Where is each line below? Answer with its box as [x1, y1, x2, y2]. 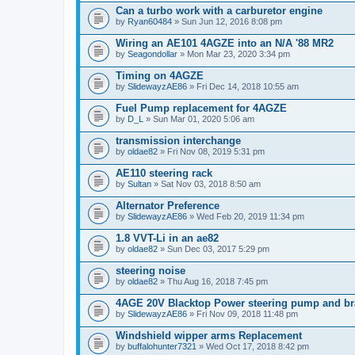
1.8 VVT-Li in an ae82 [116, 232, 219, 244]
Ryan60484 [128, 17, 172, 26]
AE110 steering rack [116, 167, 212, 179]
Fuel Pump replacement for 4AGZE [116, 102, 287, 114]
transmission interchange [116, 135, 241, 147]
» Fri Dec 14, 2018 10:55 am [187, 82, 299, 91]
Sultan [128, 179, 151, 189]
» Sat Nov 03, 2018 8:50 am [151, 179, 261, 189]
